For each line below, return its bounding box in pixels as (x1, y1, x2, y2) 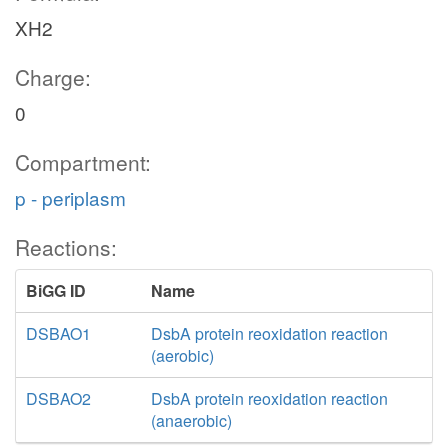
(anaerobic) (150, 409, 232, 432)
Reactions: (15, 232, 117, 262)
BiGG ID (26, 279, 86, 302)
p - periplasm (15, 184, 126, 211)
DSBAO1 (26, 322, 91, 345)
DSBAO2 (26, 387, 91, 410)
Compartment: (15, 147, 151, 177)
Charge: (15, 62, 91, 92)
